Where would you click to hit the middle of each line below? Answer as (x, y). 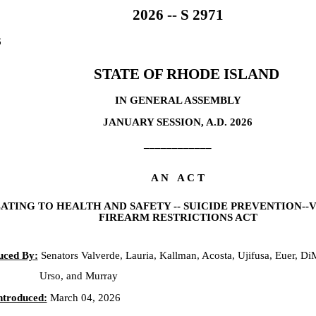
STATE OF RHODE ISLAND (187, 74)
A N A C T (178, 178)
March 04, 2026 (84, 298)
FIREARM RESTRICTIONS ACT (178, 217)
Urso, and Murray (78, 276)
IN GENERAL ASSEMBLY (178, 100)
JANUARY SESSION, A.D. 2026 (178, 122)
